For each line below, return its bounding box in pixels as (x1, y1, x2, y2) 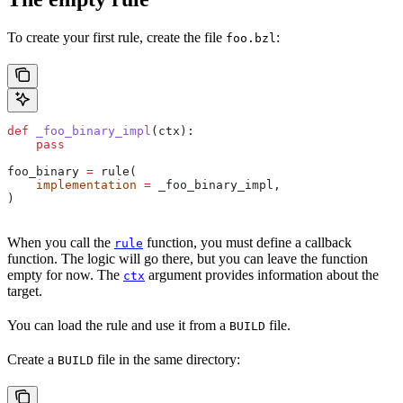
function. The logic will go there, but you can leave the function (7, 251, 368, 267)
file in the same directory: (94, 352, 240, 368)
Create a (7, 352, 58, 368)
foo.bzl (226, 31, 276, 46)
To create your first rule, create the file (7, 30, 226, 46)
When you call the (7, 235, 114, 251)
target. (7, 283, 42, 300)
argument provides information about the (145, 267, 379, 283)
